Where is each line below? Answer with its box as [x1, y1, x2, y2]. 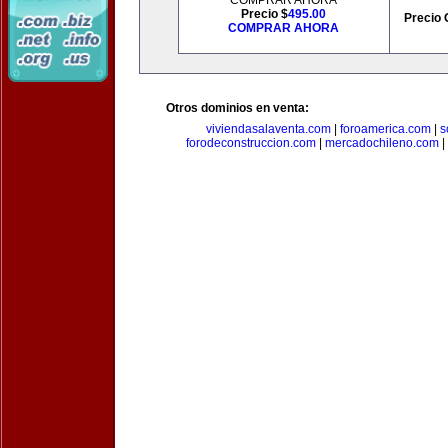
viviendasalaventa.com [205, 122, 331, 136]
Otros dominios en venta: [166, 101, 309, 115]
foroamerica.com [339, 122, 431, 136]
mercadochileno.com [325, 136, 439, 150]
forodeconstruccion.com [186, 136, 316, 150]
